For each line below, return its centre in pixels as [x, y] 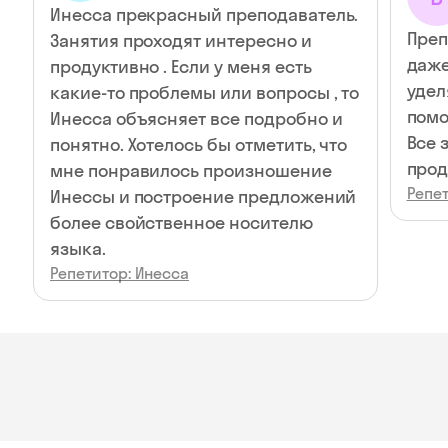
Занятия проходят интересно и [181, 40]
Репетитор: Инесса [119, 273]
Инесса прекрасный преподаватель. [204, 14]
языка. [78, 248]
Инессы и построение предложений [203, 196]
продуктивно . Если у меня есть [181, 66]
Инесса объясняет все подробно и [196, 118]
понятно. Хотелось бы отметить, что [199, 144]
